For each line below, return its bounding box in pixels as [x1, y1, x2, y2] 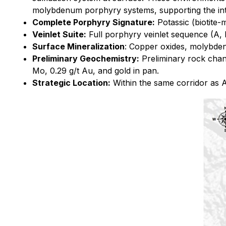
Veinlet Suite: [32, 29, 86, 39]
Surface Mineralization [32, 41, 125, 51]
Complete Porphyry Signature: [32, 17, 155, 27]
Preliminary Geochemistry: [32, 53, 139, 64]
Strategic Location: [32, 78, 110, 88]
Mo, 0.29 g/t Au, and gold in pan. [32, 66, 159, 76]
